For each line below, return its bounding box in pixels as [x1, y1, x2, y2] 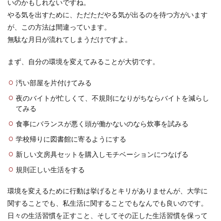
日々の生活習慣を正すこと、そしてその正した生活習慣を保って [7, 211, 208, 220]
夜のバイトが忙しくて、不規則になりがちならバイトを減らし [16, 94, 209, 102]
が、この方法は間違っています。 [7, 23, 111, 31]
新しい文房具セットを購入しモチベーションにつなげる [16, 150, 188, 158]
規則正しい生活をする [16, 165, 85, 174]
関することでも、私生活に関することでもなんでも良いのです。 [7, 199, 208, 207]
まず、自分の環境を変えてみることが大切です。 [7, 57, 159, 66]
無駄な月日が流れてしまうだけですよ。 [7, 35, 132, 43]
